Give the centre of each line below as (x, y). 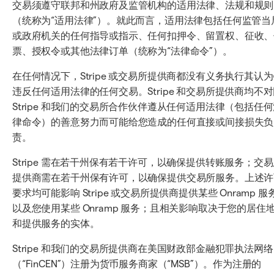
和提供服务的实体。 (56, 224)
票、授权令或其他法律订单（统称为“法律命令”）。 (122, 51)
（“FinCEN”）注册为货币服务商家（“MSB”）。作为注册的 (137, 264)
